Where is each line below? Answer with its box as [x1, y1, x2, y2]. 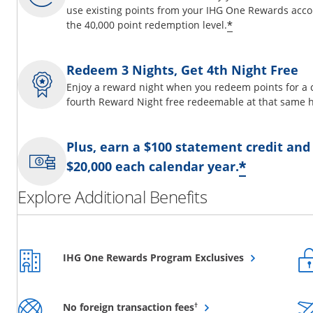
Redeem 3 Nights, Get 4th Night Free [66, 61, 298, 79]
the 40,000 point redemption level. [66, 18, 227, 32]
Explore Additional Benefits [17, 185, 208, 209]
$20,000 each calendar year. [66, 158, 239, 175]
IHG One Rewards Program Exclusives [63, 251, 244, 265]
